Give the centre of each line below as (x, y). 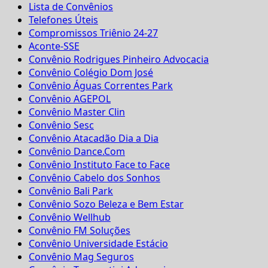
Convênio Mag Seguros (81, 256)
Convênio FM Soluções (80, 230)
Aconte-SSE (54, 46)
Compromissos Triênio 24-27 (93, 33)
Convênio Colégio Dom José (91, 72)
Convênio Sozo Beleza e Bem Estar (106, 204)
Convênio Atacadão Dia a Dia (94, 138)
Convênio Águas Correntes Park (101, 85)
